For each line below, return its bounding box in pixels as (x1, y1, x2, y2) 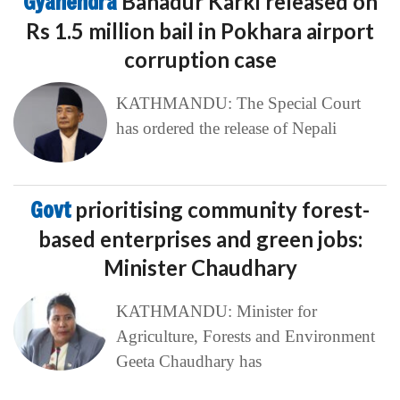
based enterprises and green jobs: (37, 226, 362, 252)
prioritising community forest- (75, 196, 370, 222)
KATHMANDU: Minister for (115, 302, 317, 321)
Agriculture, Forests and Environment (115, 327, 375, 346)
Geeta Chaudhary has (115, 352, 262, 371)
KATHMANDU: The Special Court (115, 94, 361, 112)
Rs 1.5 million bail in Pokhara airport (26, 18, 374, 44)
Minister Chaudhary (103, 254, 297, 280)
